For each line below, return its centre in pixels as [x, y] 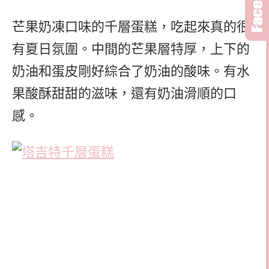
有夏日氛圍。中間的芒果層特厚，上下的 [131, 49]
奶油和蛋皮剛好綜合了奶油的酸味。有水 [131, 71]
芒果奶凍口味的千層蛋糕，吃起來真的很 [131, 27]
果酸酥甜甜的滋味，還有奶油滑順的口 [124, 94]
